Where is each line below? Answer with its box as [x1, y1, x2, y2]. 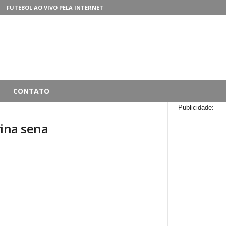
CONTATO [13, 86, 49, 96]
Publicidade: [178, 104, 214, 111]
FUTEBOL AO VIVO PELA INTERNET [6, 4, 103, 11]
